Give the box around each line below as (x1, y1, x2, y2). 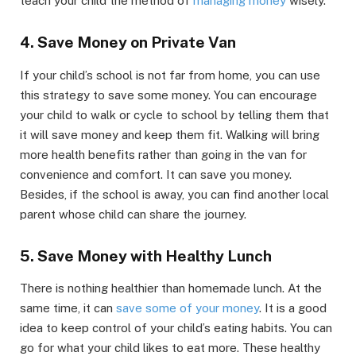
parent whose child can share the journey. (20, 207, 246, 221)
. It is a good (259, 301, 327, 315)
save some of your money (116, 301, 259, 315)
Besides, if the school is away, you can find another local (20, 187, 329, 201)
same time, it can (20, 301, 116, 315)
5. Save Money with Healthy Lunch (20, 246, 272, 265)
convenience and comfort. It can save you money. (20, 167, 292, 181)
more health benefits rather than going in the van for (20, 147, 307, 161)
